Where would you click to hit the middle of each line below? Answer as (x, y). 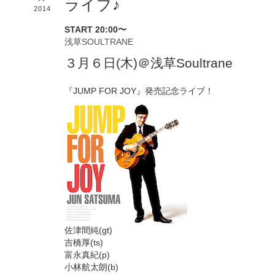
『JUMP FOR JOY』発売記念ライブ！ (139, 91)
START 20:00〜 (95, 29)
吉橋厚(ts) (84, 242)
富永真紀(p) (87, 254)
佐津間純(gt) (88, 230)
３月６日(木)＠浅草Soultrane (149, 63)
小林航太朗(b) (91, 267)
